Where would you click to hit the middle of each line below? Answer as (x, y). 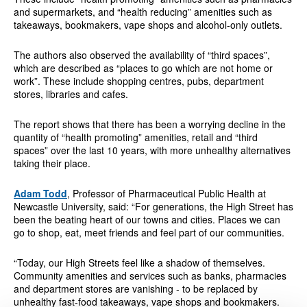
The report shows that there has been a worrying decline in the (149, 124)
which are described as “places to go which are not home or (143, 67)
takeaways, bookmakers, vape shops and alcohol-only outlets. (148, 24)
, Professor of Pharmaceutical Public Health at (166, 193)
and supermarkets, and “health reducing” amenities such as (143, 11)
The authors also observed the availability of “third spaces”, (142, 54)
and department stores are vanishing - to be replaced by (135, 288)
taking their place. (52, 163)
